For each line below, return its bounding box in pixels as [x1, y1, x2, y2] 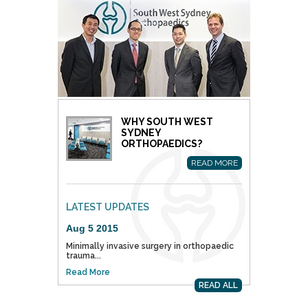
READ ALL [199, 280, 238, 290]
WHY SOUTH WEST [121, 116, 213, 127]
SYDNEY [121, 127, 161, 138]
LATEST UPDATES [66, 201, 149, 212]
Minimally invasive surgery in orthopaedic [66, 241, 234, 251]
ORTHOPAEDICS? [121, 138, 202, 149]
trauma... [66, 251, 101, 261]
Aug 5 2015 [66, 223, 118, 234]
